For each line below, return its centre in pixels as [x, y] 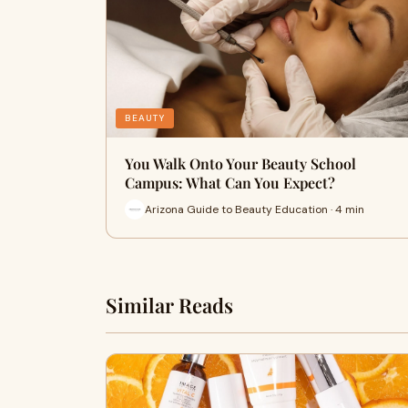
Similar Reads [169, 305]
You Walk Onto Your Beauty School [240, 163]
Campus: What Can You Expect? [230, 183]
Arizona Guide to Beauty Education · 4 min [255, 209]
